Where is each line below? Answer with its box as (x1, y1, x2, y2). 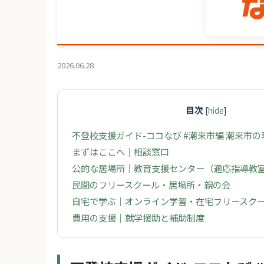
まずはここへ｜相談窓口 (71, 145, 169, 159)
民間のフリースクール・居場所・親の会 (71, 178, 230, 192)
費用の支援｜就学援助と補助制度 (71, 211, 204, 225)
